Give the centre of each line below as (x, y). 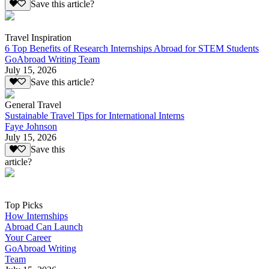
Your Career (28, 237)
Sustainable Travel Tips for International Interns (95, 116)
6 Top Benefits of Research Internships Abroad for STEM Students (132, 48)
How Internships (36, 216)
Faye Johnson (31, 127)
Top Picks (24, 205)
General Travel (33, 105)
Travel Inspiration (38, 37)
